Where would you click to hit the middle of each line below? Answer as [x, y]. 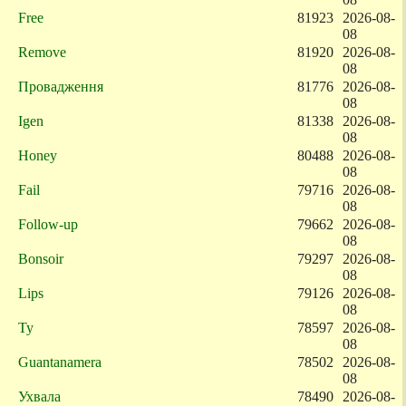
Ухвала [39, 396]
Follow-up [48, 224]
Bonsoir [41, 259]
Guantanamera [60, 362]
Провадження [61, 87]
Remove [42, 52]
